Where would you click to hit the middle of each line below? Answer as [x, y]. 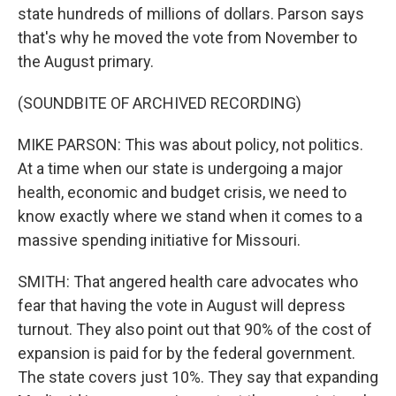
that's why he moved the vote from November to [187, 38]
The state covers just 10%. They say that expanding [198, 377]
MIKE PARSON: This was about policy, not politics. [190, 145]
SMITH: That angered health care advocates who [188, 282]
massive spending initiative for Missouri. [159, 240]
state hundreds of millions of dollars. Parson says [191, 14]
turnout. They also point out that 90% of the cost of [195, 329]
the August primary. [86, 61]
